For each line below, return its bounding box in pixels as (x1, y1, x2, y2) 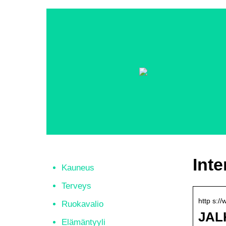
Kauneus (62, 163, 94, 173)
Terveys (62, 181, 91, 191)
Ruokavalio (62, 199, 103, 209)
